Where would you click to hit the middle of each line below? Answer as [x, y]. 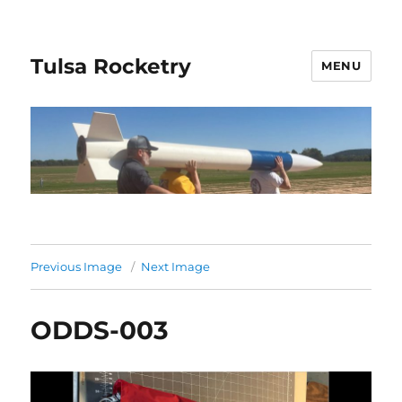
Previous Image [77, 266]
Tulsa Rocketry [111, 66]
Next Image [176, 266]
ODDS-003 [100, 330]
